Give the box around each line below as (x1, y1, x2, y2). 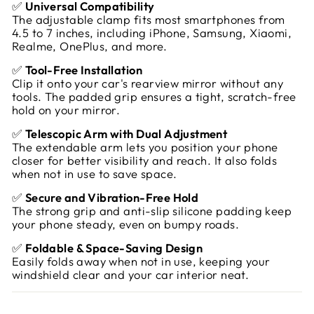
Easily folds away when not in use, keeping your (12, 254, 271, 269)
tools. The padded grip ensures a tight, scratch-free (12, 89, 296, 104)
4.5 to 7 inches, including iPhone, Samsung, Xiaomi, (12, 25, 292, 41)
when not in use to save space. (12, 166, 177, 182)
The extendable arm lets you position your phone (12, 139, 278, 155)
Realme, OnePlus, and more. (12, 39, 168, 54)
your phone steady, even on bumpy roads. (12, 217, 240, 232)
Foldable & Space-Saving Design (25, 240, 203, 256)
